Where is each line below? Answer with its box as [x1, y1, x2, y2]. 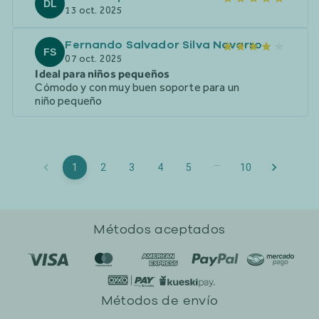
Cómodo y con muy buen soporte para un [35, 80, 239, 94]
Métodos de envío [100, 292, 219, 309]
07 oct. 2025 [65, 53, 123, 65]
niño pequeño [35, 94, 103, 108]
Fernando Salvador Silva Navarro [65, 37, 263, 53]
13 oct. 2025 [65, 4, 123, 16]
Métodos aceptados [93, 221, 226, 238]
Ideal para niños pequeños [35, 67, 170, 80]
